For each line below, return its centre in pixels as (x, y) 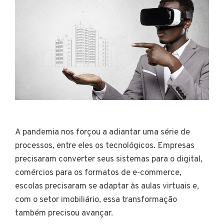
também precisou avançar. (67, 213)
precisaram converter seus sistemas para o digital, (109, 159)
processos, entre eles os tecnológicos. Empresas (105, 146)
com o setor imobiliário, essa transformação (96, 200)
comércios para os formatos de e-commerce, (98, 173)
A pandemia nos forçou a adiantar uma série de (102, 132)
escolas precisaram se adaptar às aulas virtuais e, (107, 186)
